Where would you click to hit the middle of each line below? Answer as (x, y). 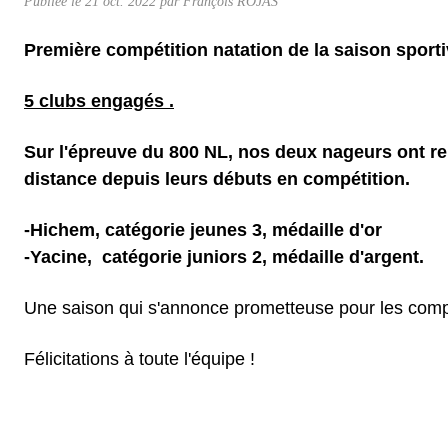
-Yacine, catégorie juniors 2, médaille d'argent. (224, 256)
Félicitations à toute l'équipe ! (139, 358)
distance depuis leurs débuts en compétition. (217, 178)
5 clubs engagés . (99, 100)
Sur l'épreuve (80, 151)
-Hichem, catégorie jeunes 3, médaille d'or (205, 229)
